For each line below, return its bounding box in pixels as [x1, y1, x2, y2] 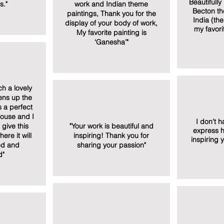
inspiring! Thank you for [73, 131, 149, 140]
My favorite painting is [76, 28, 146, 37]
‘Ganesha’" [94, 37, 128, 46]
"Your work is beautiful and [69, 121, 153, 130]
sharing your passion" [76, 140, 146, 149]
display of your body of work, [65, 18, 157, 27]
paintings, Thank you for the [66, 9, 156, 18]
